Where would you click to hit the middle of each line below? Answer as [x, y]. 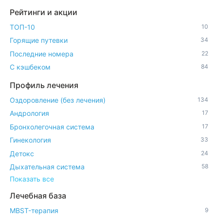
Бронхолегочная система [52, 127]
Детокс [22, 153]
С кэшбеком [30, 67]
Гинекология [30, 140]
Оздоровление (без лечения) [58, 100]
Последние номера [42, 54]
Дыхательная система [47, 167]
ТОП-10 [22, 27]
